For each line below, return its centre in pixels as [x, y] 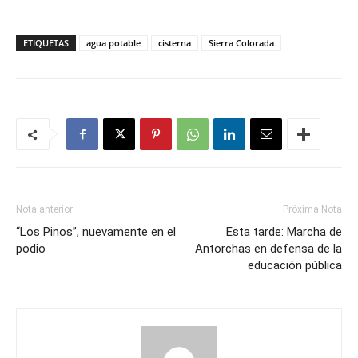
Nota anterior [44, 209]
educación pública [295, 265]
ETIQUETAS [46, 43]
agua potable [113, 43]
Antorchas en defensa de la [268, 249]
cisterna [175, 43]
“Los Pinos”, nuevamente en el [96, 232]
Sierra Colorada [241, 43]
